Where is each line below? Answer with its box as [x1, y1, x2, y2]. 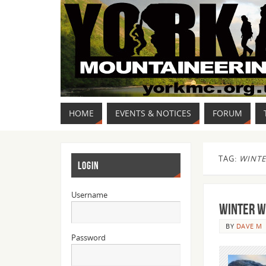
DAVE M [236, 221, 262, 230]
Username [71, 189, 107, 201]
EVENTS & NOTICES [115, 107, 191, 119]
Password [71, 232, 106, 243]
